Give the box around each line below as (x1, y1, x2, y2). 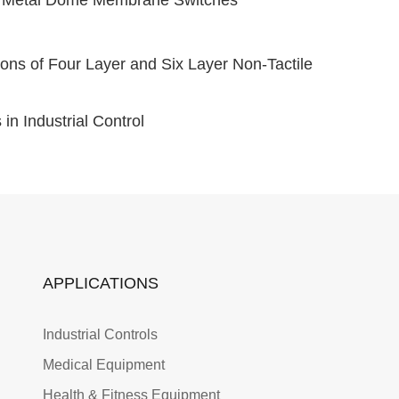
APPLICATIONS (43, 273, 159, 292)
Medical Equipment (43, 357, 165, 373)
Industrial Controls (43, 327, 158, 343)
